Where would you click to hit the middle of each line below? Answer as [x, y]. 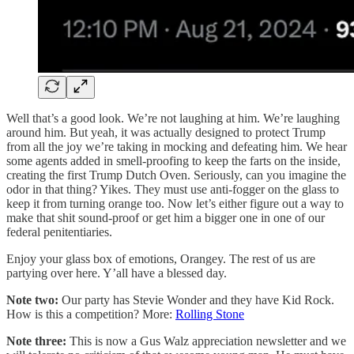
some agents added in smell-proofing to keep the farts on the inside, [173, 160]
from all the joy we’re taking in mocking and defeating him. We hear [177, 146]
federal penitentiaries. [59, 232]
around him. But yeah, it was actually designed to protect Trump [166, 132]
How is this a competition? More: [91, 314]
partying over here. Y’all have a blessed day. [117, 273]
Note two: [32, 299]
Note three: [36, 341]
